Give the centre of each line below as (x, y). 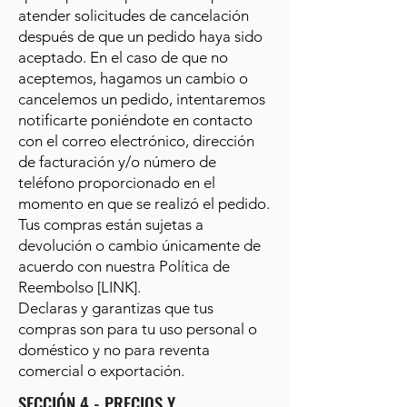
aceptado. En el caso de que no (123, 57)
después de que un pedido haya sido (140, 36)
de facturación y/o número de (117, 162)
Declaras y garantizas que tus (116, 308)
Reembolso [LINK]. (79, 287)
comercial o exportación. (101, 371)
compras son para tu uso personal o (138, 329)
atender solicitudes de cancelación (134, 15)
